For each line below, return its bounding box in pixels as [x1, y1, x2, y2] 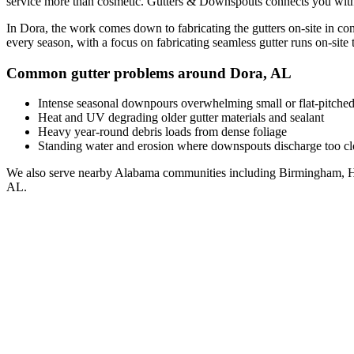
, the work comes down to [45, 21, 178, 35]
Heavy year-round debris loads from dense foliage [38, 125, 287, 139]
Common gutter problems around [6, 64, 230, 81]
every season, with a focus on [6, 35, 156, 49]
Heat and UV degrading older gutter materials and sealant [38, 111, 324, 125]
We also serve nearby [6, 166, 115, 180]
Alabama [115, 166, 160, 180]
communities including [160, 166, 276, 180]
